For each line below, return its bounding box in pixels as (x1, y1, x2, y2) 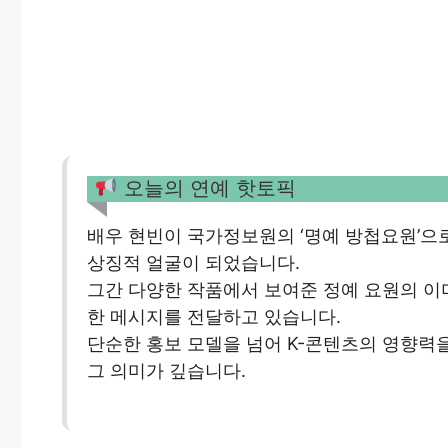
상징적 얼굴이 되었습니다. (87, 252, 300, 274)
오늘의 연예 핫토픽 (117, 176, 296, 201)
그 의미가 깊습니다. (87, 360, 246, 382)
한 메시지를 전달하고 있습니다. (87, 306, 341, 328)
